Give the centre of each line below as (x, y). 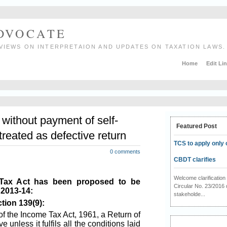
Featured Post (196, 126)
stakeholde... (189, 194)
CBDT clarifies (195, 159)
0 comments (125, 152)
